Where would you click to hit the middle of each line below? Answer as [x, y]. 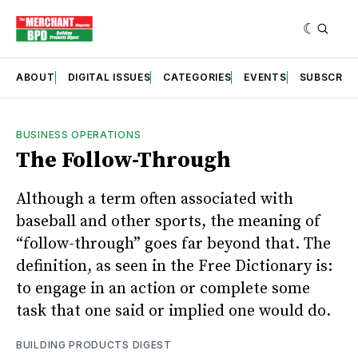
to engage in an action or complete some [163, 288]
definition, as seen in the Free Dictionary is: [174, 266]
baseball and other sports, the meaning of [168, 221]
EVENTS [265, 77]
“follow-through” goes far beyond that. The [173, 244]
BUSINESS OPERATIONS [79, 134]
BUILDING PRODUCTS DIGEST [94, 344]
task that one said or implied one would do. [173, 311]
